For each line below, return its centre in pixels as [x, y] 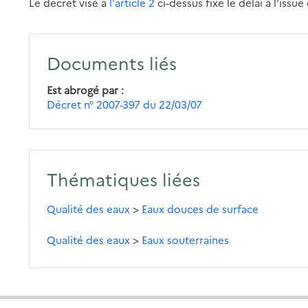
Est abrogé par [83, 89]
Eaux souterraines [186, 239]
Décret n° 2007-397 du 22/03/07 [125, 104]
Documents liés [112, 62]
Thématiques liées [124, 178]
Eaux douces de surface [200, 208]
